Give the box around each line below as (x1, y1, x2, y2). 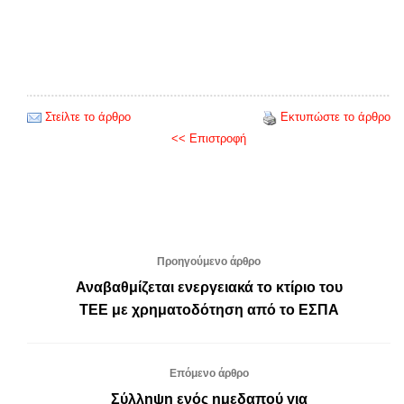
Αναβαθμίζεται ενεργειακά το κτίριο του (75, 280, 343, 296)
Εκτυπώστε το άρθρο (280, 110, 390, 124)
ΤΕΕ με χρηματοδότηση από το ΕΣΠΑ (78, 302, 339, 318)
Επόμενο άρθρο (169, 367, 249, 381)
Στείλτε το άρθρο (45, 110, 131, 124)
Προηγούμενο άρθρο (157, 255, 261, 269)
